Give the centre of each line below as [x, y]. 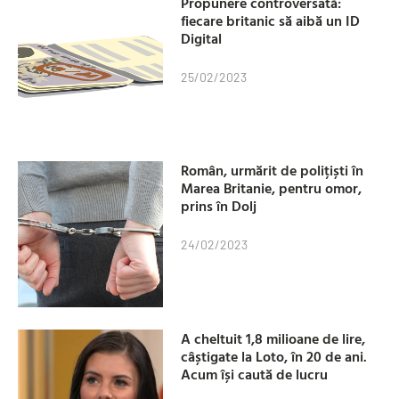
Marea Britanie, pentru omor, [272, 188]
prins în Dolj [219, 206]
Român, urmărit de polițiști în [273, 171]
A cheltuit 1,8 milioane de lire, [273, 338]
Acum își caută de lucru [255, 374]
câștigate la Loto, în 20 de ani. [274, 356]
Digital [202, 39]
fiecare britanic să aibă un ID [271, 21]
